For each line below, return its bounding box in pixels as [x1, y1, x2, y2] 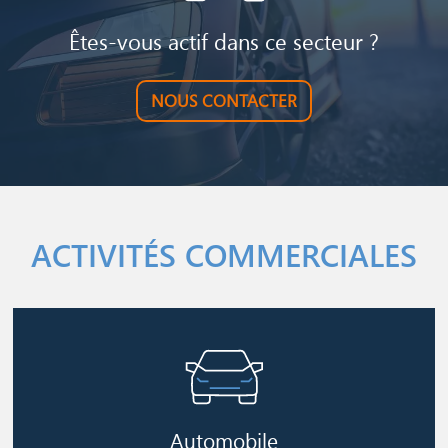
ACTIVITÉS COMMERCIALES [31, 234, 417, 276]
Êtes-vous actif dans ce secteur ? [69, 26, 379, 57]
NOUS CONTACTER [151, 89, 297, 113]
